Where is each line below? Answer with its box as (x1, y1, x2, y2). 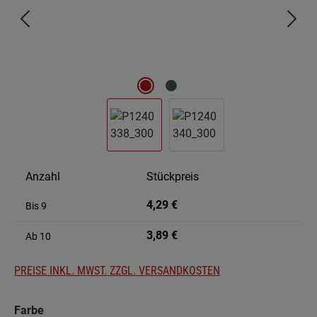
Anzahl (25, 170, 60, 184)
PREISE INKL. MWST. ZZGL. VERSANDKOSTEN (14, 264, 220, 278)
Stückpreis (146, 170, 199, 184)
